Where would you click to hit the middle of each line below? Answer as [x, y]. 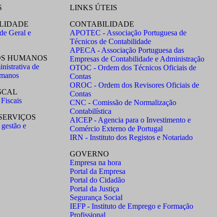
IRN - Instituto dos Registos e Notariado [131, 137]
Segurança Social [96, 197]
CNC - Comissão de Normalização [123, 102]
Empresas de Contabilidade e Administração [137, 59]
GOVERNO [89, 154]
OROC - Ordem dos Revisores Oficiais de [134, 85]
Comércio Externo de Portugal [116, 129]
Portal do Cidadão [97, 180]
